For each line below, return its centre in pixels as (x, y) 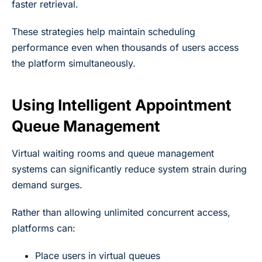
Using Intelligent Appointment (122, 105)
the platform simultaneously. (74, 63)
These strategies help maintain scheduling (104, 31)
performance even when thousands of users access (125, 47)
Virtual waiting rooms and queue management (113, 153)
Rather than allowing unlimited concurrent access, (121, 212)
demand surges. (47, 185)
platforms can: (44, 228)
